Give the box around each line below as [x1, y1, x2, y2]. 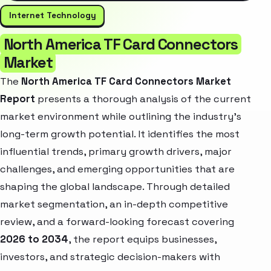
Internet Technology [8, 10, 96, 21]
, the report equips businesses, [68, 233, 217, 246]
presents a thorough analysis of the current [35, 93, 251, 106]
